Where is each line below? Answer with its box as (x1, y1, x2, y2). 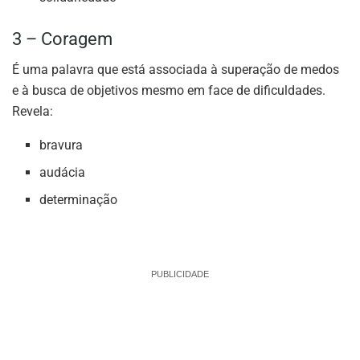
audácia (39, 165, 86, 181)
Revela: (12, 104, 53, 120)
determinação (39, 192, 118, 208)
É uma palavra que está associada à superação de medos (12, 62, 339, 78)
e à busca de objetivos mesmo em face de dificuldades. (12, 83, 325, 99)
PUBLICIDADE (151, 269, 209, 280)
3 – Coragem (12, 28, 112, 49)
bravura (39, 137, 84, 153)
